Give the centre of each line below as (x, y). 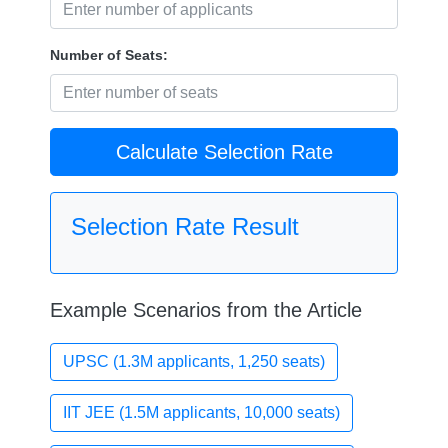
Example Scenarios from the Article (206, 310)
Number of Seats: (109, 55)
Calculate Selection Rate (224, 152)
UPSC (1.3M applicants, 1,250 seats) (194, 362)
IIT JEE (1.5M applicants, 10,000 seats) (201, 413)
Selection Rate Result (185, 227)
